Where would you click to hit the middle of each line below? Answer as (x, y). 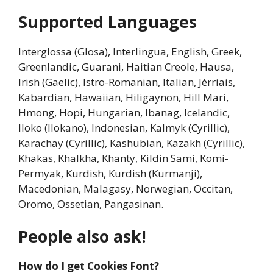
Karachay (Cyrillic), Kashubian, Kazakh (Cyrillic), (132, 143)
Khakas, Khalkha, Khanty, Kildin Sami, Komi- (123, 158)
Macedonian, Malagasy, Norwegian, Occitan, (126, 188)
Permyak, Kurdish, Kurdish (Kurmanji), (110, 173)
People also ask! (82, 236)
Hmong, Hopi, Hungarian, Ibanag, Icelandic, (124, 112)
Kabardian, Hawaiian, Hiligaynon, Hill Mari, (123, 97)
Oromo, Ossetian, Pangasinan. (91, 204)
